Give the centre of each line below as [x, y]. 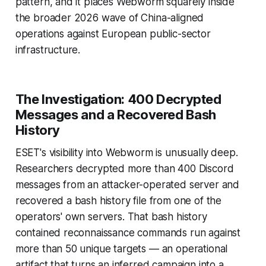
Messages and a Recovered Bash [115, 115]
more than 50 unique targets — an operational [121, 249]
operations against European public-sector [113, 34]
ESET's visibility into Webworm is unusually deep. [126, 153]
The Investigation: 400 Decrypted [118, 99]
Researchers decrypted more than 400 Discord [124, 169]
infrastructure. [48, 50]
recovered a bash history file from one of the [118, 201]
